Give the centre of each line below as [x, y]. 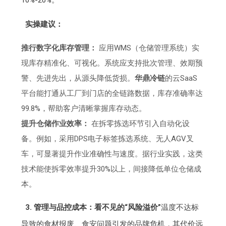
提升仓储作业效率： [55, 124]
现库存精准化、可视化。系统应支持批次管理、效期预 [112, 63]
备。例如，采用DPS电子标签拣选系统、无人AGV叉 [108, 139]
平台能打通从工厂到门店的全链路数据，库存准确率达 [112, 94]
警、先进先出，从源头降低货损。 [78, 78]
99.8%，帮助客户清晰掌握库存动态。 [84, 109]
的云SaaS [181, 78]
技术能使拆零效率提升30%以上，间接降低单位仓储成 [111, 169]
